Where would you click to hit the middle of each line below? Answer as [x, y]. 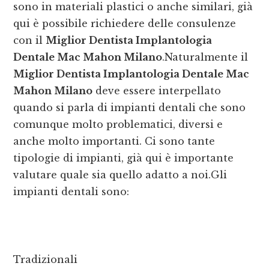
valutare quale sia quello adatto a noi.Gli [120, 175]
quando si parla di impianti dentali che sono [130, 108]
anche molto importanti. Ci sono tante [114, 141]
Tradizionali [46, 260]
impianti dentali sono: [71, 192]
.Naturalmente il [205, 57]
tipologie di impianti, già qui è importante [124, 158]
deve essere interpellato [157, 91]
